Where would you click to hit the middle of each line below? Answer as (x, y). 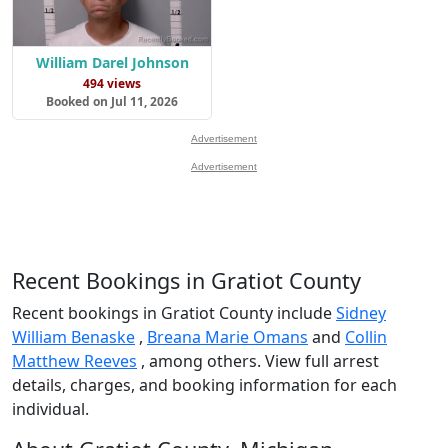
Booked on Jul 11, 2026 (112, 101)
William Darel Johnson (112, 62)
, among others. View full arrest (258, 360)
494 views (112, 83)
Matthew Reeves (74, 360)
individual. (50, 408)
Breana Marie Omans (227, 336)
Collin (366, 336)
